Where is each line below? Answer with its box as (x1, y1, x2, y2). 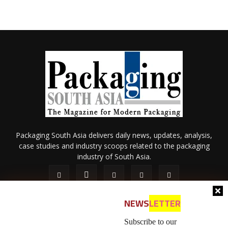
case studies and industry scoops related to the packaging (18, 140, 210, 151)
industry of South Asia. (77, 151, 151, 161)
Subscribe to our (124, 217, 177, 226)
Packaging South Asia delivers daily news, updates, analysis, (16, 130, 212, 140)
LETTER (149, 195, 181, 212)
